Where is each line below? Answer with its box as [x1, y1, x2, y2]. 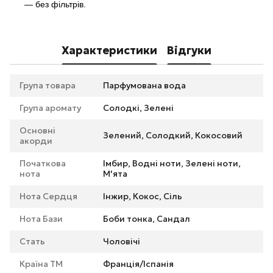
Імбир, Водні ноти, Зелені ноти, [103, 158, 241, 169]
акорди [19, 135, 52, 147]
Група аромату [19, 102, 81, 114]
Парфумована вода [103, 80, 186, 91]
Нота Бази [19, 213, 63, 225]
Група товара [19, 80, 76, 91]
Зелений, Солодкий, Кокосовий [103, 130, 243, 141]
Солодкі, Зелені [103, 102, 174, 114]
